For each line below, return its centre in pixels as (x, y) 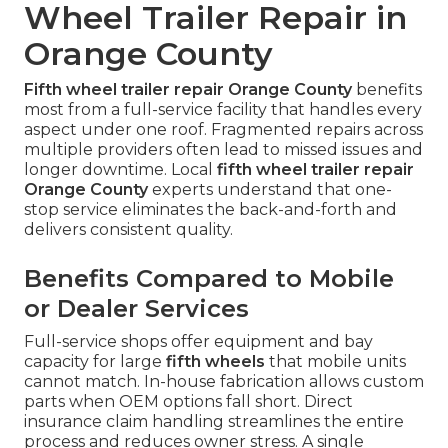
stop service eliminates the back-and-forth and (210, 209)
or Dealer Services (136, 308)
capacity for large (95, 361)
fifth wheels (215, 361)
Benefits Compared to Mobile (209, 278)
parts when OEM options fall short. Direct (188, 401)
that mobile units (335, 361)
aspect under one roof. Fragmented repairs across (223, 129)
